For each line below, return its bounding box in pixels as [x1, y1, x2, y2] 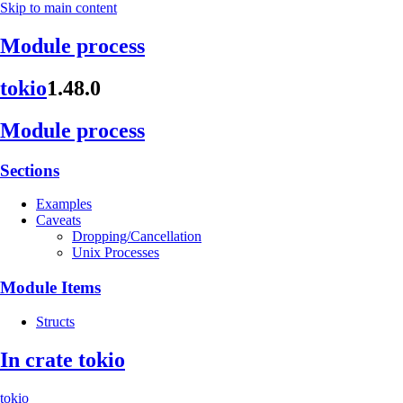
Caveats [36, 212, 81, 228]
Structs [36, 313, 75, 329]
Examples [36, 196, 92, 212]
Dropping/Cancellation [72, 228, 201, 245]
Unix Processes [72, 245, 159, 261]
